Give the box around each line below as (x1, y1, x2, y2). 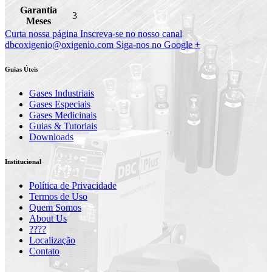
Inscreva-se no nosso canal (80, 28, 182, 39)
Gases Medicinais (29, 109, 97, 120)
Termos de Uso (29, 191, 87, 202)
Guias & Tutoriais (29, 120, 97, 131)
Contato (29, 245, 59, 256)
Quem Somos (29, 202, 81, 212)
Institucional (5, 157, 41, 165)
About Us (29, 212, 67, 223)
